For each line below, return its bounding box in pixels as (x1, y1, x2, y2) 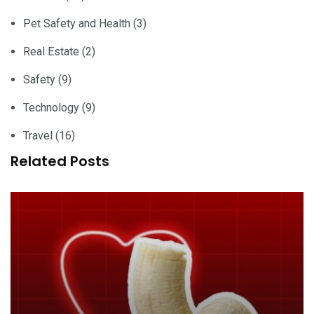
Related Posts (11, 151, 109, 171)
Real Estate (23, 44, 79, 58)
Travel (23, 128, 53, 142)
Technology (23, 100, 79, 114)
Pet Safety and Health (23, 16, 130, 30)
